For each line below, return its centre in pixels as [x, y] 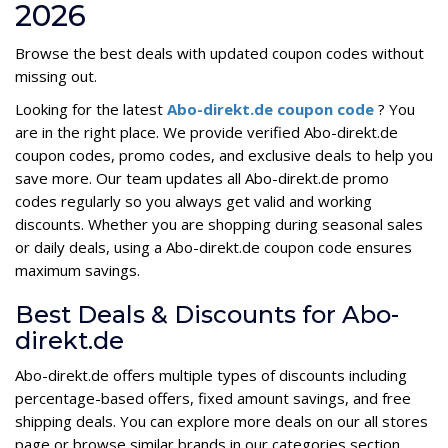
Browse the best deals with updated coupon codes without [219, 52]
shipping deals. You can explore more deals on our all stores [221, 420]
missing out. [56, 75]
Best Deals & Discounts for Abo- [207, 314]
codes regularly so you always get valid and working [193, 200]
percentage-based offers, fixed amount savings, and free [213, 397]
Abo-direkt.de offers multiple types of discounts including [211, 374]
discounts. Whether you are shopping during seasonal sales [219, 223]
